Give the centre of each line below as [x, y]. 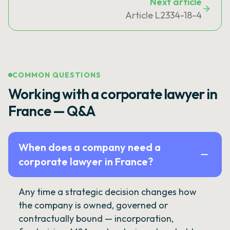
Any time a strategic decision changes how [108, 192]
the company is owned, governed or [93, 205]
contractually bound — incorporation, [96, 218]
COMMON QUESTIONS [57, 75]
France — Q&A [52, 111]
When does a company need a [90, 147]
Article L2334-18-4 [164, 15]
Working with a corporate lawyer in [113, 94]
